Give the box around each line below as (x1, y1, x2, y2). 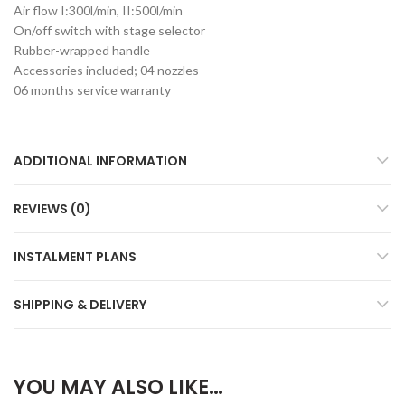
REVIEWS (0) (14, 200, 91, 218)
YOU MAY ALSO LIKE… (14, 373, 223, 401)
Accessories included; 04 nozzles (14, 62, 199, 78)
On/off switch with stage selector (14, 23, 205, 38)
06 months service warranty (14, 82, 171, 98)
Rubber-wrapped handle (14, 42, 150, 58)
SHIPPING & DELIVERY (14, 296, 146, 314)
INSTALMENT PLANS (14, 248, 137, 266)
